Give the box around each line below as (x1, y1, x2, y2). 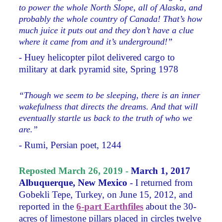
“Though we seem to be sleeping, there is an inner (19, 90, 201, 100)
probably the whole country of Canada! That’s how (19, 14, 203, 24)
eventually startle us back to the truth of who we (19, 112, 193, 123)
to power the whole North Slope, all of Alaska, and (19, 2, 203, 13)
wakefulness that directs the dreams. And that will (19, 101, 198, 111)
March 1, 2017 (128, 166, 191, 176)
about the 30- (143, 201, 197, 212)
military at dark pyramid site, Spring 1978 (19, 63, 179, 74)
